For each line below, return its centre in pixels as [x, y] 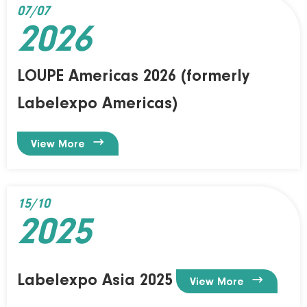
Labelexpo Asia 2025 [95, 281]
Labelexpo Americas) [97, 104]
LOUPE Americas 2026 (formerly [133, 76]
